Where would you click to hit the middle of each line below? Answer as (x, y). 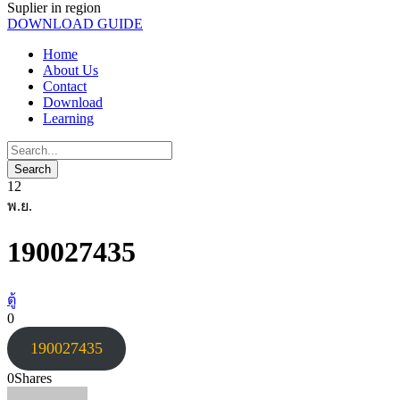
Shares (33, 378)
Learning (68, 118)
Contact (65, 86)
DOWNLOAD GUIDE (75, 24)
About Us (71, 70)
